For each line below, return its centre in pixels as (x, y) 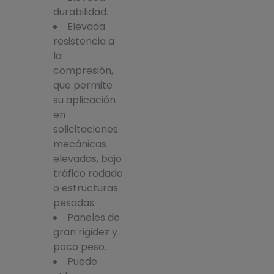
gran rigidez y (85, 232)
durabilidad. (80, 12)
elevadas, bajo (87, 158)
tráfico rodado (88, 173)
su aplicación (84, 100)
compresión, (83, 70)
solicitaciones (85, 129)
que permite (83, 85)
